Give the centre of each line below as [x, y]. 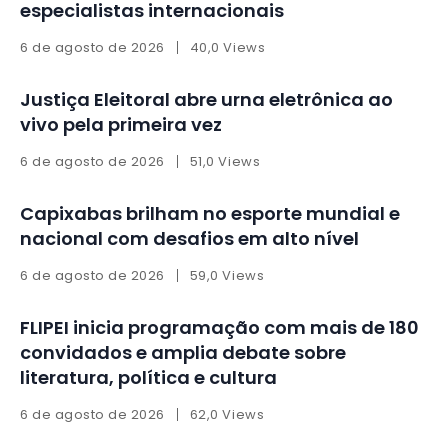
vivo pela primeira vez [121, 125]
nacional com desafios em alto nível [189, 239]
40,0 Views [227, 48]
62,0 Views [227, 415]
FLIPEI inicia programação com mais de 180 [219, 328]
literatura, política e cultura [148, 378]
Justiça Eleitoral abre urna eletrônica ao [206, 100]
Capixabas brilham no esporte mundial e [210, 214]
